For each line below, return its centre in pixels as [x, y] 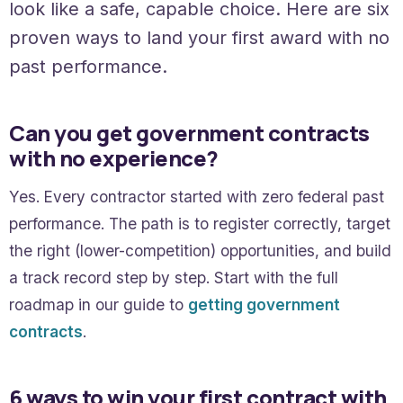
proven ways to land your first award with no [199, 38]
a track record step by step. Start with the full [174, 278]
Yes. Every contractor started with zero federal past [197, 197]
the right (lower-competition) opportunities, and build [200, 251]
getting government [264, 305]
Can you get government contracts [189, 133]
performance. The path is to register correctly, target [200, 224]
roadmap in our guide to [99, 305]
